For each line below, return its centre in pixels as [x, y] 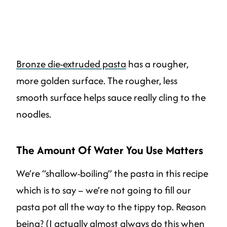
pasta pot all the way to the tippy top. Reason [111, 206]
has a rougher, [157, 64]
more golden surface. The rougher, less [97, 80]
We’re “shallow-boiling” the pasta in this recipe [112, 173]
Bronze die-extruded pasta [71, 64]
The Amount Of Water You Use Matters [110, 150]
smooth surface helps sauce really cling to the [111, 97]
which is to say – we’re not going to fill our [104, 190]
